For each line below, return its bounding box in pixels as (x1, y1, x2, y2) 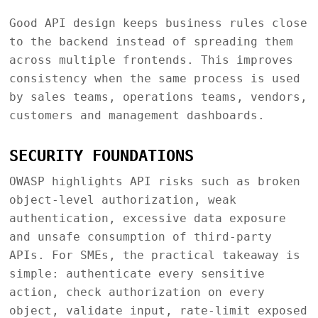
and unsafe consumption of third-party (9, 229, 272, 243)
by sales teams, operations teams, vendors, (9, 89, 307, 104)
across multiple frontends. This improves (9, 53, 293, 67)
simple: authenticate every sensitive (9, 266, 265, 280)
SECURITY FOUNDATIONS (9, 146, 194, 165)
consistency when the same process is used (9, 71, 300, 85)
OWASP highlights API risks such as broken (9, 174, 300, 188)
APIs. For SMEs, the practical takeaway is (9, 248, 300, 262)
